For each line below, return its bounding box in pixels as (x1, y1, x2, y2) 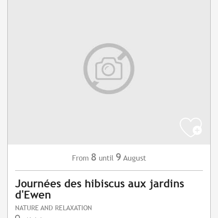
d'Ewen (15, 189, 51, 201)
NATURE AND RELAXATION (15, 203, 92, 212)
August (123, 153, 146, 163)
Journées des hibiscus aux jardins (15, 178, 184, 190)
